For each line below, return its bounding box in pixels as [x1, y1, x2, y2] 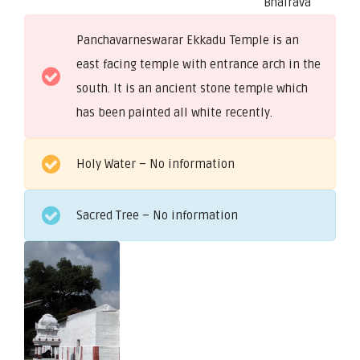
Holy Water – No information [76, 156, 235, 171]
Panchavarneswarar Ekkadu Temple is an [76, 32, 299, 47]
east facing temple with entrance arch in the [76, 56, 321, 72]
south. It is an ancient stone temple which [76, 80, 308, 96]
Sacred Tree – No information [76, 207, 238, 223]
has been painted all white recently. [76, 104, 272, 120]
